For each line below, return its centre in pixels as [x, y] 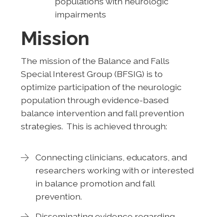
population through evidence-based [94, 100]
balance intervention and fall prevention [102, 113]
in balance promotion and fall [95, 183]
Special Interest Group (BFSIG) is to [92, 74]
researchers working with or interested [114, 170]
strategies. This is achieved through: [94, 126]
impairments [80, 14]
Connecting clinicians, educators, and [111, 157]
